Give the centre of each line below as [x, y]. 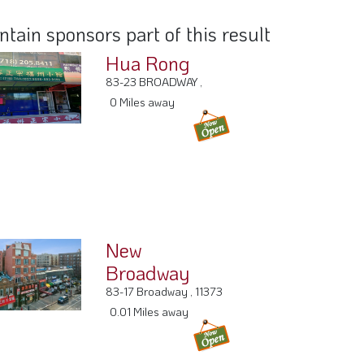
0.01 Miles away [149, 321]
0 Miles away [143, 111]
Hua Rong [148, 72]
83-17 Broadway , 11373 [165, 301]
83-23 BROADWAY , [154, 91]
